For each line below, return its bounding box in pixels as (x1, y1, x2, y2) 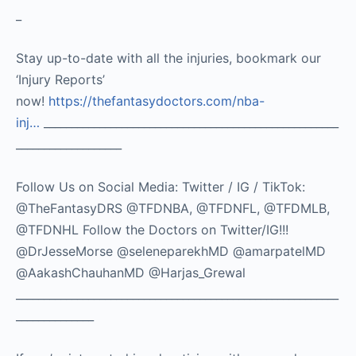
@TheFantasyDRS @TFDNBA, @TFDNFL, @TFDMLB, (16, 199, 330, 216)
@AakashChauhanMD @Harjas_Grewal (16, 264, 246, 281)
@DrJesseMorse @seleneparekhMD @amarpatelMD (16, 242, 326, 259)
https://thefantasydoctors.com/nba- (48, 92, 265, 109)
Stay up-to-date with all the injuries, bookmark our (16, 49, 321, 66)
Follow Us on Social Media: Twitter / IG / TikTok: (16, 178, 305, 195)
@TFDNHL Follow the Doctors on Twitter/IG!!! (16, 221, 288, 238)
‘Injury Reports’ (16, 71, 105, 87)
